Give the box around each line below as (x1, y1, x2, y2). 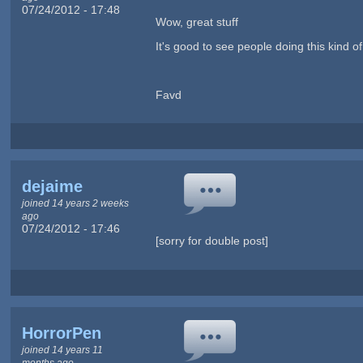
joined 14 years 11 (21, 344, 103, 355)
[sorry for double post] (155, 234, 268, 248)
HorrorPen (21, 323, 101, 342)
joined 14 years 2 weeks (21, 198, 129, 209)
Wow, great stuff (155, 15, 238, 29)
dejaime (21, 177, 83, 196)
